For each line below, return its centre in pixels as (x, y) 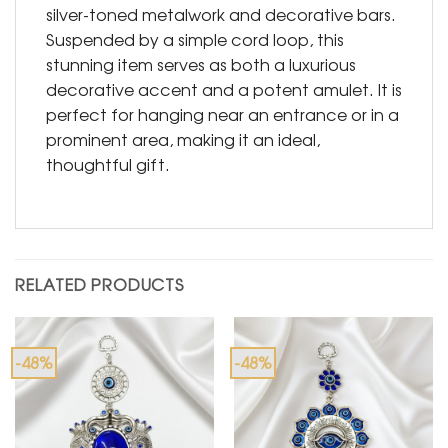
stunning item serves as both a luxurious (201, 64)
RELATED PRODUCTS (100, 283)
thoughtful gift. (108, 164)
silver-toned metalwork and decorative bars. (221, 14)
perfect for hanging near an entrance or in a (222, 114)
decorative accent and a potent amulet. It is (224, 89)
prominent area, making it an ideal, (183, 139)
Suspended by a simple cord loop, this (195, 39)
